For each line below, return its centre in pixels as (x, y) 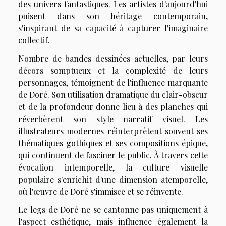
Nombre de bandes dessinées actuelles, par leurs (113, 58)
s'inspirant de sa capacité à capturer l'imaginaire (113, 28)
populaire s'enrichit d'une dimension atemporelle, (113, 179)
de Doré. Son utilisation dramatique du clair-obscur (113, 94)
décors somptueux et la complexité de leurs (113, 70)
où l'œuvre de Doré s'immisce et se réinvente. (101, 191)
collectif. (34, 40)
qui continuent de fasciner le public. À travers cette (113, 155)
